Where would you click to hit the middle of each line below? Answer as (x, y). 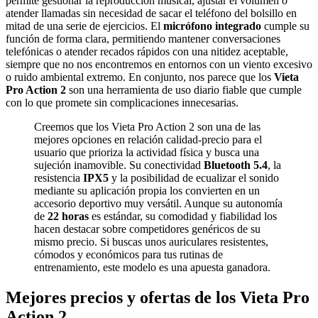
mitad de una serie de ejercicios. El (84, 26)
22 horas (68, 216)
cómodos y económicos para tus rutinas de (128, 254)
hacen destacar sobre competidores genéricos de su (147, 229)
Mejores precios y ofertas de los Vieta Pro (158, 297)
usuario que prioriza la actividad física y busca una (147, 152)
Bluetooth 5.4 (236, 165)
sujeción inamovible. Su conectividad (119, 165)
